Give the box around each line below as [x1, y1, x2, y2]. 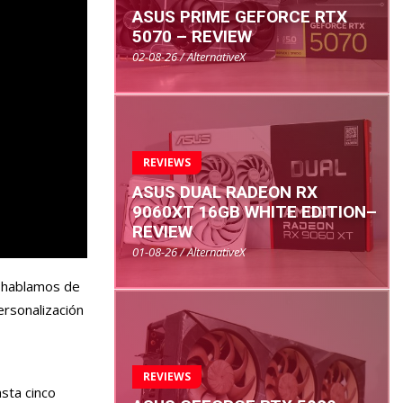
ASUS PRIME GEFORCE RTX [132, 6, 347, 28]
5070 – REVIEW [132, 26, 252, 48]
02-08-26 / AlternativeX [132, 49, 246, 66]
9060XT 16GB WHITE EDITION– [132, 201, 377, 222]
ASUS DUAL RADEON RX [132, 181, 318, 202]
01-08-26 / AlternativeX [132, 243, 246, 260]
